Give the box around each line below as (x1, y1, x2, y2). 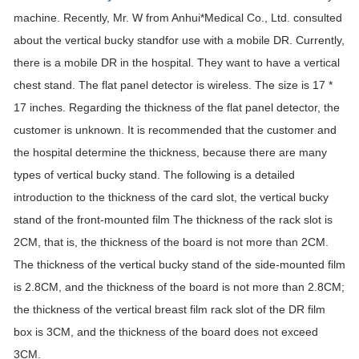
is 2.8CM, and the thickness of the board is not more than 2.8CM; (14, 280, 345, 293)
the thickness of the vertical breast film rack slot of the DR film (14, 303, 325, 316)
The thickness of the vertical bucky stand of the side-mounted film (14, 258, 345, 271)
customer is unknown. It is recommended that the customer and (14, 123, 337, 136)
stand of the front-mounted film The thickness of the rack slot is (14, 213, 333, 226)
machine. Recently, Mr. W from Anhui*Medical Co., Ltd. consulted (14, 11, 342, 24)
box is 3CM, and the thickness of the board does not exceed (14, 325, 318, 338)
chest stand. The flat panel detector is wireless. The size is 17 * (14, 79, 333, 91)
